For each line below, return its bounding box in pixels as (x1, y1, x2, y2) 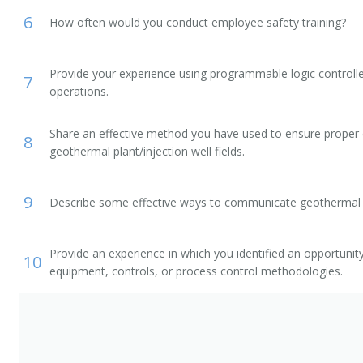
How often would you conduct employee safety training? (49, 15, 346, 30)
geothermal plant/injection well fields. (49, 143, 245, 159)
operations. (49, 83, 109, 99)
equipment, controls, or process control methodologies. (49, 263, 343, 279)
